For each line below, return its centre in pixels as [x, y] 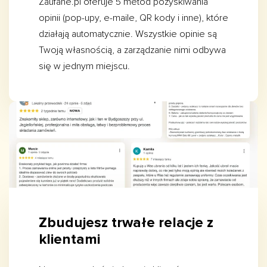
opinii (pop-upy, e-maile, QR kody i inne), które [133, 18]
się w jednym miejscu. [84, 66]
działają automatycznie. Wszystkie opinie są [128, 34]
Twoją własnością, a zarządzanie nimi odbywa [132, 50]
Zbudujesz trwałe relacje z [126, 223]
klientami [69, 239]
